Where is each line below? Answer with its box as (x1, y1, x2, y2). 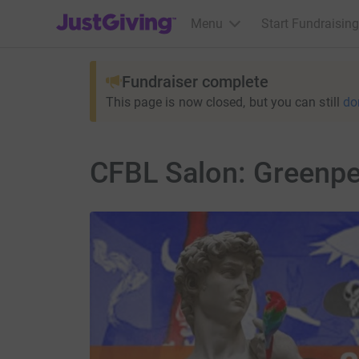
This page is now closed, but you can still (105, 95, 340, 110)
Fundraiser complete (121, 72, 268, 91)
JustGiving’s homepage (55, 6, 188, 21)
